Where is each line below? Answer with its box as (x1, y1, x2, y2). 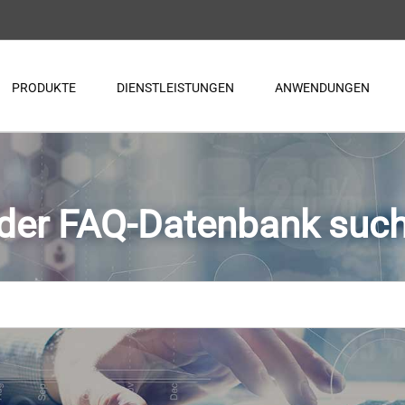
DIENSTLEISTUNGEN (117, 80, 234, 95)
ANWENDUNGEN (275, 80, 370, 95)
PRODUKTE (12, 80, 76, 95)
